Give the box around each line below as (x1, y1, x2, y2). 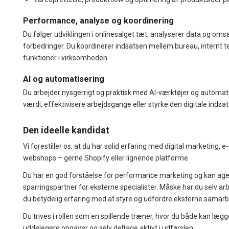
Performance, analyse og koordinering (23, 15, 174, 26)
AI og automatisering (23, 74, 104, 84)
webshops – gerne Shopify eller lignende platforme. (23, 153, 190, 162)
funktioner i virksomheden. (23, 53, 109, 62)
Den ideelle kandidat (23, 124, 109, 135)
